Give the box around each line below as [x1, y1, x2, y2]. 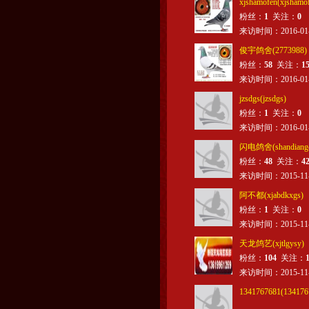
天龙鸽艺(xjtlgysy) [239, 239, 304, 248]
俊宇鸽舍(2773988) [239, 46, 307, 55]
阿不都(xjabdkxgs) [239, 190, 303, 200]
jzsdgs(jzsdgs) [239, 94, 286, 103]
